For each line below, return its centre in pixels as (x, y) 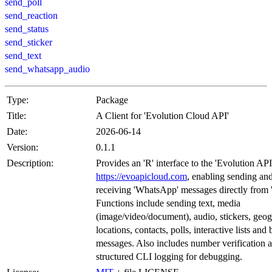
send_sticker (29, 42)
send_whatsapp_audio (47, 69)
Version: (22, 147)
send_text (23, 55)
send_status (27, 29)
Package (112, 100)
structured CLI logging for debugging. (169, 256)
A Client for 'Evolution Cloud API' (162, 115)
